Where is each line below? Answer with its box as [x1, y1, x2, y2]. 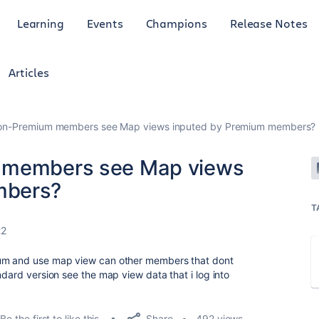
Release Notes [229, 15, 308, 31]
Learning [16, 15, 65, 31]
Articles [9, 65, 49, 80]
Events [87, 15, 123, 31]
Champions [145, 15, 207, 31]
